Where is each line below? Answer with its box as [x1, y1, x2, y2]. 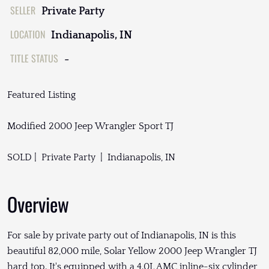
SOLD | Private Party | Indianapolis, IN [7, 151, 175, 163]
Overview [7, 189, 69, 218]
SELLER [10, 2, 35, 17]
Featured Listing [7, 89, 76, 100]
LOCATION [10, 26, 45, 41]
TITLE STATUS [10, 50, 58, 65]
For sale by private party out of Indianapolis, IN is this [7, 229, 236, 241]
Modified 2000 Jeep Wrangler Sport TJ [7, 120, 174, 131]
